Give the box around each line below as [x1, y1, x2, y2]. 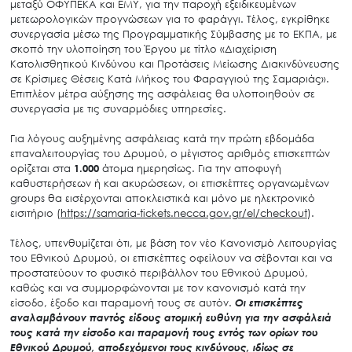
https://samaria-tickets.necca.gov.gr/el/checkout [60, 206, 307, 219]
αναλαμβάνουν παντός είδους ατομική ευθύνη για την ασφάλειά [9, 310, 332, 324]
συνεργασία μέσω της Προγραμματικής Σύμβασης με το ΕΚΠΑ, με [9, 27, 337, 40]
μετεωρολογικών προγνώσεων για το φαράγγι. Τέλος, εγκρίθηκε [9, 12, 330, 25]
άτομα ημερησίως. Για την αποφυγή [98, 161, 281, 174]
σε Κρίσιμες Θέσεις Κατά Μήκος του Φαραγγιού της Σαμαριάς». [9, 71, 329, 85]
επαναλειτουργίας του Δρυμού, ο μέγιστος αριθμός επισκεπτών [9, 146, 330, 159]
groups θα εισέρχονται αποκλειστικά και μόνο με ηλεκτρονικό [9, 191, 315, 204]
